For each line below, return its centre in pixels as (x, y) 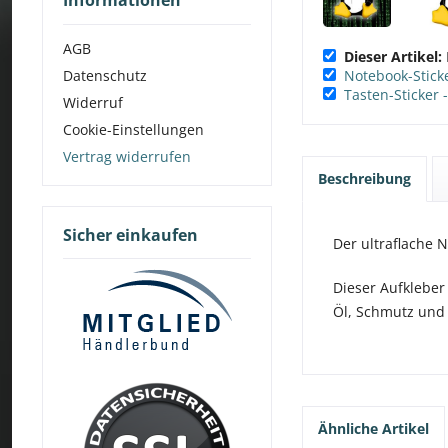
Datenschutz (105, 75)
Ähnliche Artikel (373, 428)
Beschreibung (364, 178)
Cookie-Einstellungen (133, 129)
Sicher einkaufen (130, 234)
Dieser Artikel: (393, 56)
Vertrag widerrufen (127, 156)
